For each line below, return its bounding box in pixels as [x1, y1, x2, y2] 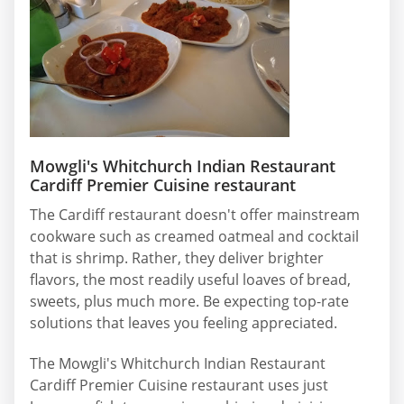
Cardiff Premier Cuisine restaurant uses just [30, 374, 328, 395]
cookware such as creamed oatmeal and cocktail [30, 225, 359, 246]
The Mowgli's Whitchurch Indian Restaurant [30, 353, 326, 373]
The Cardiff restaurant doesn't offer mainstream [30, 204, 360, 225]
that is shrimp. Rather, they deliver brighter [30, 247, 324, 268]
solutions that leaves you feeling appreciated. [30, 312, 337, 333]
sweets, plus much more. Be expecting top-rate [30, 290, 349, 311]
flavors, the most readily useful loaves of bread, [30, 269, 351, 289]
